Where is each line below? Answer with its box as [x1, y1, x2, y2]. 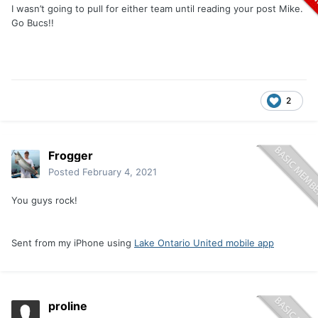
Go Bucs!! [11, 17, 57, 29]
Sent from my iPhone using [11, 237, 134, 249]
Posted [48, 166, 82, 178]
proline [48, 299, 87, 314]
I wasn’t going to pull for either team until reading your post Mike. [11, 3, 306, 15]
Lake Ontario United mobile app [134, 237, 274, 249]
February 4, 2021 [82, 166, 157, 178]
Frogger [48, 148, 93, 163]
